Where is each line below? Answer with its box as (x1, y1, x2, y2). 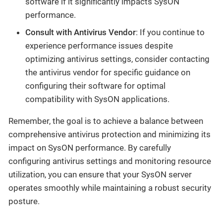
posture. (8, 196, 40, 206)
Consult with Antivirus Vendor (25, 27, 136, 37)
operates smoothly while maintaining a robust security (8, 183, 211, 193)
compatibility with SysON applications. (25, 94, 169, 104)
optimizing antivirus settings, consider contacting (25, 54, 210, 64)
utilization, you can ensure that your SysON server (8, 169, 192, 179)
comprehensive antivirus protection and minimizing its (8, 129, 211, 139)
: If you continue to (136, 27, 205, 37)
